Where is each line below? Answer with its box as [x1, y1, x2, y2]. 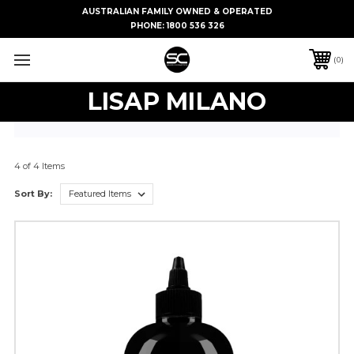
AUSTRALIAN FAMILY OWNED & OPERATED [81, 6, 273, 17]
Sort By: [14, 187, 52, 199]
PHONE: [130, 21, 167, 31]
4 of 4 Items [14, 160, 65, 171]
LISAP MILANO [87, 86, 267, 116]
